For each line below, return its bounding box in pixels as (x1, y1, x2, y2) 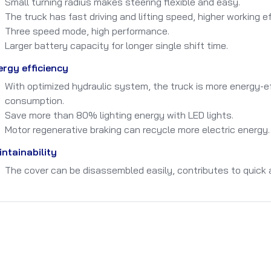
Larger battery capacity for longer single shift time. (5, 39, 228, 51)
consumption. (5, 94, 64, 106)
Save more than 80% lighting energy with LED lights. (5, 108, 233, 121)
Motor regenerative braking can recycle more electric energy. (5, 123, 270, 135)
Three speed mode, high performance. (5, 24, 169, 37)
